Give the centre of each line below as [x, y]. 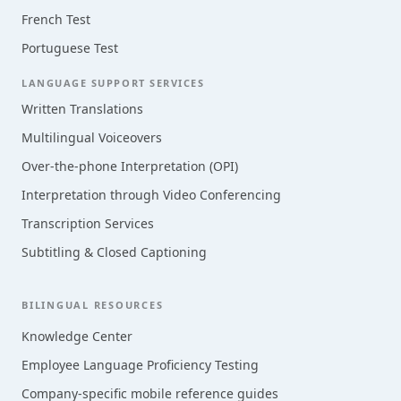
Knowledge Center [77, 337]
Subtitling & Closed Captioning [114, 252]
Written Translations [82, 109]
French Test [56, 20]
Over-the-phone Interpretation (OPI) [130, 166]
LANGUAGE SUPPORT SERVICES [113, 83]
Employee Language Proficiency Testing [140, 365]
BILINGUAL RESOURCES [93, 305]
